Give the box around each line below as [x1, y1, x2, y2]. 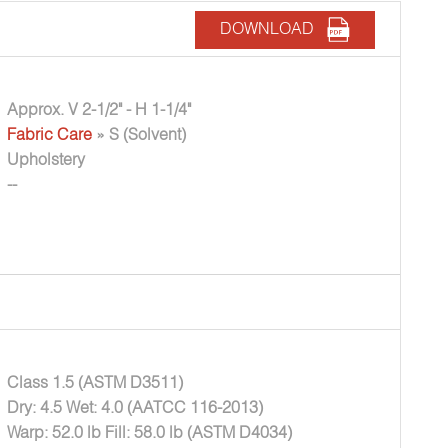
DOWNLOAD [220, 18, 326, 39]
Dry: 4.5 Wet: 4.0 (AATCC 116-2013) [7, 396, 264, 417]
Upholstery [7, 149, 86, 170]
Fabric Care [7, 124, 93, 145]
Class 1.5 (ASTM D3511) [7, 371, 184, 392]
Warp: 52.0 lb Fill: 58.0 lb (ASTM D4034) [7, 421, 293, 442]
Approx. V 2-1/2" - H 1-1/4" [7, 99, 192, 120]
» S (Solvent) [92, 124, 187, 145]
